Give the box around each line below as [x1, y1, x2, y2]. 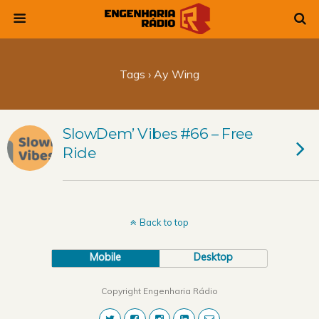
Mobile [90, 251, 122, 263]
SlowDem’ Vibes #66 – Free [63, 125, 253, 142]
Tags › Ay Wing [120, 67, 199, 81]
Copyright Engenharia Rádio [101, 286, 218, 296]
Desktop [194, 251, 234, 263]
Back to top [140, 216, 189, 228]
